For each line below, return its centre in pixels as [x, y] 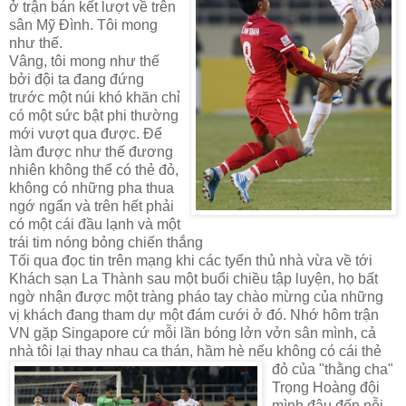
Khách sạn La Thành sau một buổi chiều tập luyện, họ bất [193, 278]
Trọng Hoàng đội [326, 387]
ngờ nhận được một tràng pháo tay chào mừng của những [196, 296]
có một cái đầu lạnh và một [95, 224]
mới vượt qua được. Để [86, 133]
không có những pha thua [92, 188]
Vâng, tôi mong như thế [84, 61]
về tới [354, 260]
